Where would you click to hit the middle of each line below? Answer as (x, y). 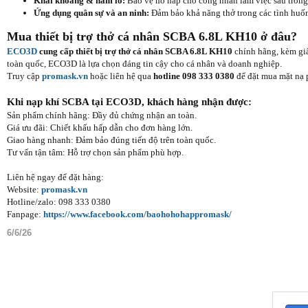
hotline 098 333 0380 (194, 76)
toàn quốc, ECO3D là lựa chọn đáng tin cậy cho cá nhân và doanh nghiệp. (144, 64)
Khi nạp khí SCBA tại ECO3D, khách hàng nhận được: (129, 102)
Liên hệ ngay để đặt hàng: (55, 177)
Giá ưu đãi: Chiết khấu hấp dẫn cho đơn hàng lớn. (100, 128)
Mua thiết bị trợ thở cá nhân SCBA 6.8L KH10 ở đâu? (152, 36)
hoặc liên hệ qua (122, 76)
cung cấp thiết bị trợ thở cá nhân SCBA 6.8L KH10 (135, 51)
